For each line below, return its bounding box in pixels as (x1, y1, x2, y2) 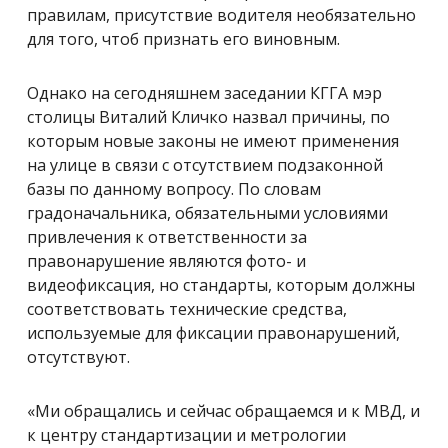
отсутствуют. (27, 345, 130, 368)
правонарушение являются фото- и (27, 249, 306, 272)
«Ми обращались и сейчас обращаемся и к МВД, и (27, 399, 420, 422)
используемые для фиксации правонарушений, (27, 321, 400, 344)
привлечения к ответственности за (27, 225, 307, 248)
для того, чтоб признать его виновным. (27, 27, 340, 50)
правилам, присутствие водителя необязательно (27, 3, 416, 26)
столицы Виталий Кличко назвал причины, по (27, 105, 390, 128)
